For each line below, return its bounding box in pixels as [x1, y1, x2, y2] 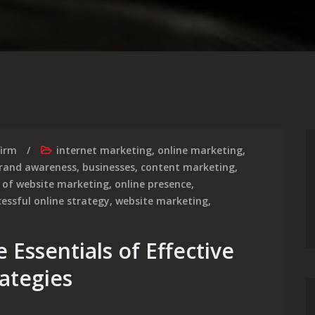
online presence [115, 177, 191, 191]
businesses [82, 160, 135, 174]
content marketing [141, 160, 235, 174]
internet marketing [56, 143, 152, 157]
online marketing [157, 143, 243, 157]
